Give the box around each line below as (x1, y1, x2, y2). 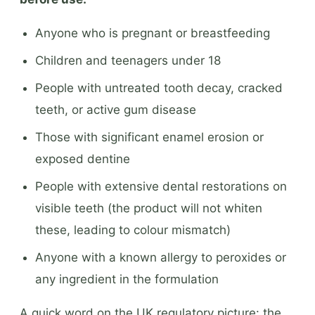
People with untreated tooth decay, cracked (35, 80, 283, 95)
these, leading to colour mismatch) (35, 222, 231, 237)
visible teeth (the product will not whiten (35, 200, 262, 215)
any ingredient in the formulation (35, 271, 219, 286)
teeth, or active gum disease (35, 102, 196, 117)
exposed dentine (35, 151, 130, 166)
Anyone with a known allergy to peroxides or (35, 250, 286, 264)
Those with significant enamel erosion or (35, 129, 264, 144)
